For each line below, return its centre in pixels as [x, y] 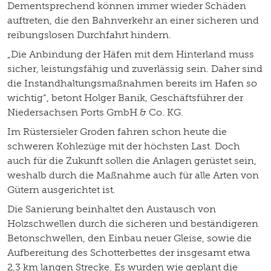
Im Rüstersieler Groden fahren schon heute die [117, 131]
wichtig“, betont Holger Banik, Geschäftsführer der [125, 97]
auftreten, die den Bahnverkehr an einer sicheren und [133, 20]
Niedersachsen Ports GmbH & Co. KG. [96, 112]
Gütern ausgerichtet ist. [61, 189]
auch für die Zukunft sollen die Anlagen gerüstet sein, [132, 160]
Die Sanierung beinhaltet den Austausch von [112, 209]
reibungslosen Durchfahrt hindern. [89, 34]
